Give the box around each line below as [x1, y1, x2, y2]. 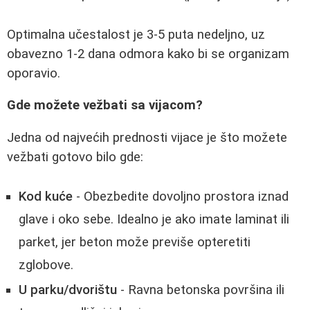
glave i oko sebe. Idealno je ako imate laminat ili [19, 211, 289, 227]
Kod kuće [19, 188, 73, 204]
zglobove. [19, 257, 73, 273]
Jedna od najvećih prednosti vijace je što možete [7, 130, 287, 146]
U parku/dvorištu [19, 282, 117, 298]
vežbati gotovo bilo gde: [7, 149, 143, 165]
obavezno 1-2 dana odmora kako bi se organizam [7, 46, 289, 62]
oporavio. [7, 65, 60, 81]
